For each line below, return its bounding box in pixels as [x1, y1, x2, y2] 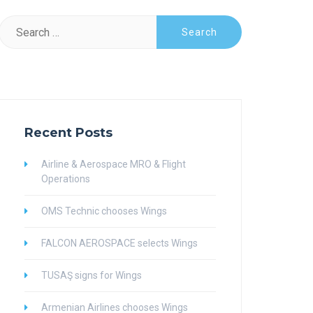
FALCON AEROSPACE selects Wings [41, 238, 198, 249]
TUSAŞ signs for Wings [41, 270, 142, 281]
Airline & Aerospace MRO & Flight [41, 159, 186, 170]
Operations [41, 173, 90, 184]
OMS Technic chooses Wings [41, 205, 167, 217]
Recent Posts [24, 125, 112, 140]
